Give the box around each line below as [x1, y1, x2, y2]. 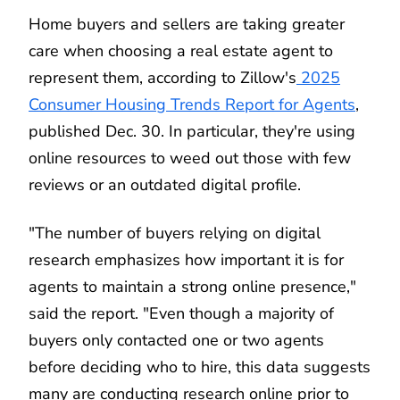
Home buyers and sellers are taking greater [29, 12, 345, 35]
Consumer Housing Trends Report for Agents [29, 93, 355, 115]
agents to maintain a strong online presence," [29, 275, 356, 297]
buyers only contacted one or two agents [29, 329, 324, 351]
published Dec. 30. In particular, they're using [29, 120, 355, 142]
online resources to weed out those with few [29, 146, 351, 169]
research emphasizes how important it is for [29, 248, 344, 271]
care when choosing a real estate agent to [29, 39, 333, 62]
